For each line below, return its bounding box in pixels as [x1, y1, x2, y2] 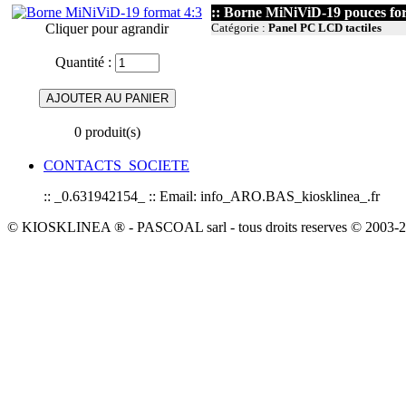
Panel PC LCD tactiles [268, 21, 382, 34]
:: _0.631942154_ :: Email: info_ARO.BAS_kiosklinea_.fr [43, 188, 380, 204]
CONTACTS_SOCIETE [43, 158, 189, 173]
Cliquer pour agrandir [45, 21, 169, 36]
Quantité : [54, 54, 115, 70]
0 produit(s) [73, 124, 140, 140]
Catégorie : [211, 21, 268, 34]
